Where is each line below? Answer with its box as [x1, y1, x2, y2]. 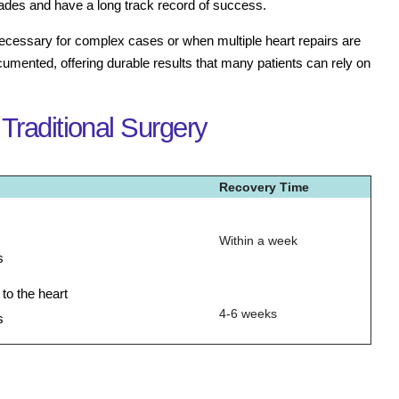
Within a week [219, 233, 297, 248]
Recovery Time [219, 180, 309, 195]
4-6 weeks [219, 306, 277, 322]
